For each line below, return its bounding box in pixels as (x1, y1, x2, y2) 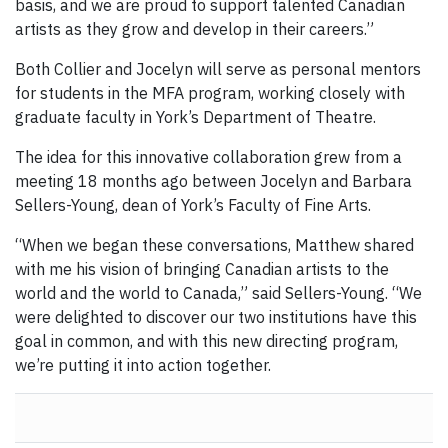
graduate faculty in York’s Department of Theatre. (15, 107, 376, 128)
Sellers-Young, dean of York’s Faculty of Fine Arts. (15, 195, 371, 216)
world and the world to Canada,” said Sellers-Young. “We (15, 283, 422, 304)
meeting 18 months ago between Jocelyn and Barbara (15, 171, 412, 192)
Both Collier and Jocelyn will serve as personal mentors (15, 59, 421, 80)
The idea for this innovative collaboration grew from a (15, 147, 402, 168)
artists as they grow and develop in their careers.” (15, 19, 374, 40)
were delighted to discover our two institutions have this (15, 307, 417, 328)
